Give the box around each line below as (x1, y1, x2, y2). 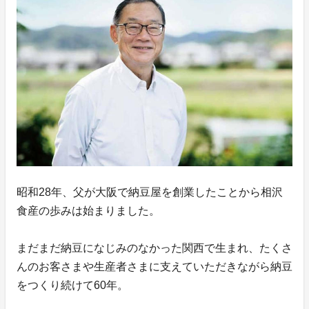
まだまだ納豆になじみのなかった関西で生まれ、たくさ (17, 241, 292, 254)
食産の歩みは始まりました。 (17, 204, 160, 217)
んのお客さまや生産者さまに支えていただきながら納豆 (17, 260, 292, 272)
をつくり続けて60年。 (17, 279, 128, 291)
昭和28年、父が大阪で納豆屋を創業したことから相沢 (17, 186, 283, 198)
